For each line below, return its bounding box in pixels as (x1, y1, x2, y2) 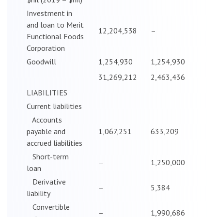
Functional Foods (27, 31, 84, 41)
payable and (27, 126, 65, 136)
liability (27, 188, 50, 198)
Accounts (27, 114, 62, 124)
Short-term (27, 151, 69, 161)
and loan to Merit (27, 19, 84, 30)
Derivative (27, 176, 66, 186)
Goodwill (27, 56, 56, 66)
